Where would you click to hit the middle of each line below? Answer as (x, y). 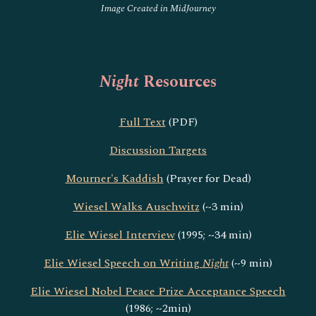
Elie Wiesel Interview (120, 235)
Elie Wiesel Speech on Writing (123, 263)
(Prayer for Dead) (207, 178)
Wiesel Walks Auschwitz (136, 206)
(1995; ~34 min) (213, 235)
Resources (180, 81)
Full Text (142, 122)
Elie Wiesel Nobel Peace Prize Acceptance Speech (158, 291)
